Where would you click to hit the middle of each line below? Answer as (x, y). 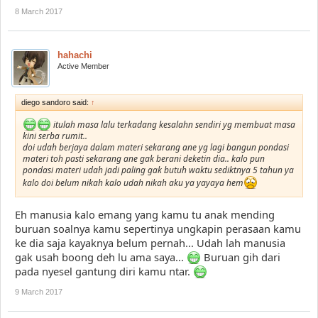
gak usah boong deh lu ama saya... (101, 257)
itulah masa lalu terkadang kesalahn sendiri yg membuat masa (173, 124)
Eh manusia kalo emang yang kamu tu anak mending (145, 215)
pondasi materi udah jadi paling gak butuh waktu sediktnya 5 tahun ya (158, 170)
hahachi (75, 55)
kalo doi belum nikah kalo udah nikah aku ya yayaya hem (133, 182)
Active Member (83, 66)
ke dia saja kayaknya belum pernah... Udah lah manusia (150, 243)
